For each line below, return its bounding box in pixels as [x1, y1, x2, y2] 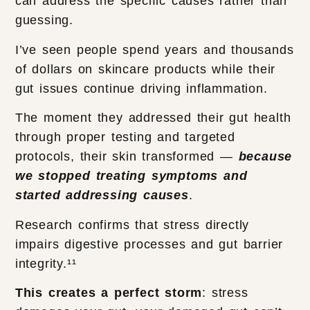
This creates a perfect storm [15, 286, 203, 300]
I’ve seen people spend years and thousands [15, 42, 294, 57]
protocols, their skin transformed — [15, 149, 239, 164]
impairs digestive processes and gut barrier [15, 237, 284, 251]
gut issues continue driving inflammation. [15, 81, 273, 95]
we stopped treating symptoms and [15, 169, 248, 183]
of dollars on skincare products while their [15, 62, 276, 76]
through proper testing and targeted [15, 130, 235, 145]
